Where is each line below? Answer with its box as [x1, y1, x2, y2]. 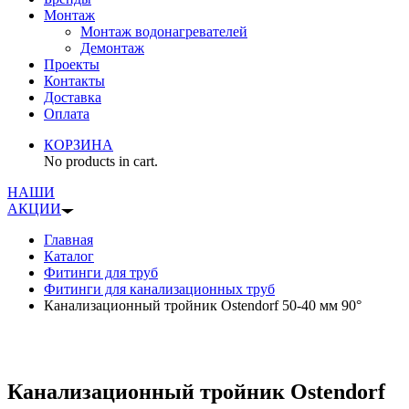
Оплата [44, 106, 89, 121]
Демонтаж [80, 40, 144, 56]
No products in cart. [44, 153, 158, 169]
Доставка [44, 89, 101, 105]
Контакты [44, 73, 105, 89]
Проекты [44, 57, 100, 72]
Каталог [44, 248, 94, 264]
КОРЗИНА [44, 137, 113, 152]
